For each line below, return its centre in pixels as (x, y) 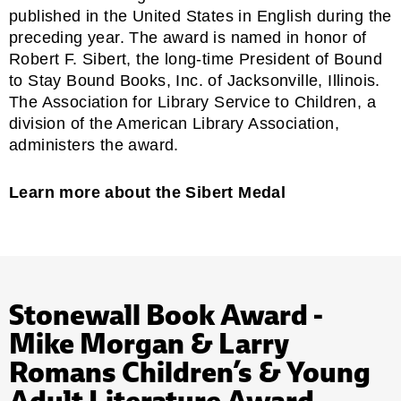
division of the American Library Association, (174, 123)
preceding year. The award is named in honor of (188, 37)
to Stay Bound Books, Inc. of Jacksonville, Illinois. (195, 80)
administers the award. (94, 145)
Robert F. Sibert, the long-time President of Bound (196, 59)
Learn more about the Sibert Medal (148, 192)
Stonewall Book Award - (166, 314)
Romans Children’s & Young (190, 371)
